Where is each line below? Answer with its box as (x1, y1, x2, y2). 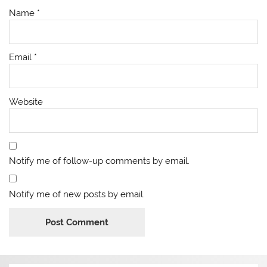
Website (9, 96, 44, 107)
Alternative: (9, 250, 56, 261)
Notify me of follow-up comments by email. (9, 156, 190, 167)
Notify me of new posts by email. (9, 188, 145, 200)
